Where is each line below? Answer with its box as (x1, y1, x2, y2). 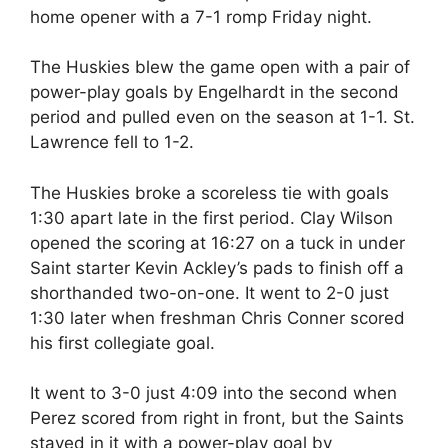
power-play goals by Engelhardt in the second (30, 82, 399, 102)
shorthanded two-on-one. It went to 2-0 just (30, 282, 389, 303)
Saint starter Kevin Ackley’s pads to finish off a (30, 257, 404, 278)
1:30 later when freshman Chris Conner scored (30, 307, 405, 328)
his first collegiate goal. (30, 332, 215, 353)
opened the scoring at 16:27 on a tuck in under (30, 232, 405, 253)
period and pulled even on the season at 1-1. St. (30, 107, 415, 127)
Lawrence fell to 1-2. (30, 132, 194, 152)
